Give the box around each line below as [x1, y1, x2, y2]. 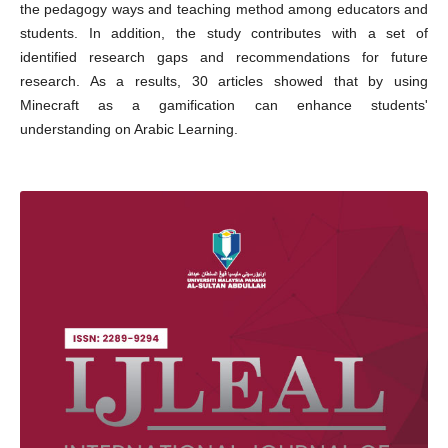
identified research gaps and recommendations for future [19, 48, 429, 65]
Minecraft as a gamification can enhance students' [19, 96, 429, 113]
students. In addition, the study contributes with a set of [19, 24, 429, 41]
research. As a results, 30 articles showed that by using [19, 72, 429, 89]
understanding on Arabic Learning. [19, 120, 238, 137]
